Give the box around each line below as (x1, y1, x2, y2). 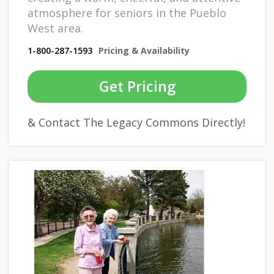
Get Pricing (98, 76, 176, 96)
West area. (28, 20, 83, 35)
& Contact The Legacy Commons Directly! (28, 114, 245, 130)
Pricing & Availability (98, 44, 190, 56)
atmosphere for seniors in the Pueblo (28, 5, 226, 20)
